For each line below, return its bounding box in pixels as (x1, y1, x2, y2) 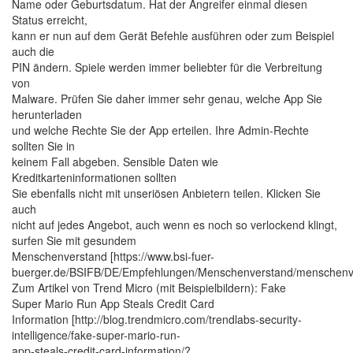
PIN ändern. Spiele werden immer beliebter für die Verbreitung (12, 59, 322, 75)
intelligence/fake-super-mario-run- (12, 327, 180, 343)
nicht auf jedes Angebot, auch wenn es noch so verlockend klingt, (12, 217, 337, 232)
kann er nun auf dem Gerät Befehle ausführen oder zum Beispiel (12, 28, 334, 43)
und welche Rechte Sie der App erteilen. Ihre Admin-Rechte (12, 122, 309, 138)
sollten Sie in (12, 138, 75, 154)
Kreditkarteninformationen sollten (12, 169, 176, 185)
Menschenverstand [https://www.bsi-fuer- (12, 248, 214, 264)
